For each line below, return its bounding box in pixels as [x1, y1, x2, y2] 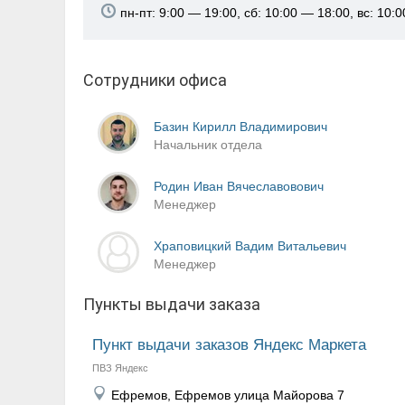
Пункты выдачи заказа [83, 295, 260, 314]
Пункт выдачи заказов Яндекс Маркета [92, 336, 366, 353]
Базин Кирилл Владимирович [154, 118, 327, 134]
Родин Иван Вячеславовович [154, 178, 324, 193]
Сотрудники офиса [83, 71, 227, 89]
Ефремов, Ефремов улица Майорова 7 [111, 388, 344, 402]
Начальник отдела [154, 137, 262, 152]
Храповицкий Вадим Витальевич [154, 238, 346, 253]
